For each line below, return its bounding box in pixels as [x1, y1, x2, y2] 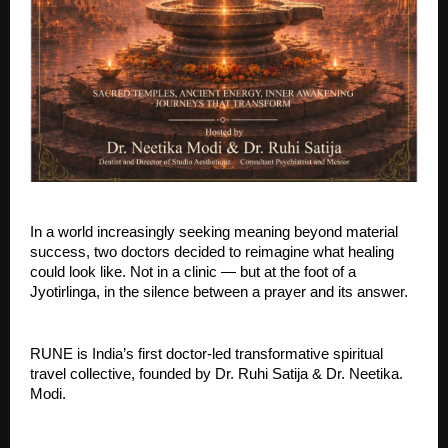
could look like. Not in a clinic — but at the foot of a [30, 263, 356, 280]
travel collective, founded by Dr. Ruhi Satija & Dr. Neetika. [30, 365, 403, 382]
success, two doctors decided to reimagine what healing [30, 243, 394, 260]
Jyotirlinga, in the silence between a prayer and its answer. [30, 283, 408, 300]
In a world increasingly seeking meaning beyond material [30, 223, 398, 240]
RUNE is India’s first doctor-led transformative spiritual [30, 345, 383, 362]
